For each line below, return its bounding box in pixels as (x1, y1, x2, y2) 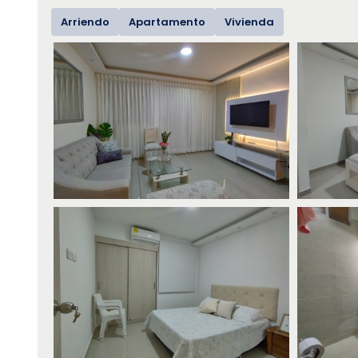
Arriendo (61, 14, 109, 30)
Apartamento (129, 14, 205, 30)
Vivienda (225, 14, 274, 30)
